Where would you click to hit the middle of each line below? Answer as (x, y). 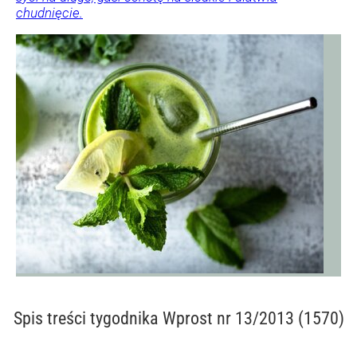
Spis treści (51, 319)
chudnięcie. (49, 13)
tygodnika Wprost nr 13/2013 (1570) (217, 319)
